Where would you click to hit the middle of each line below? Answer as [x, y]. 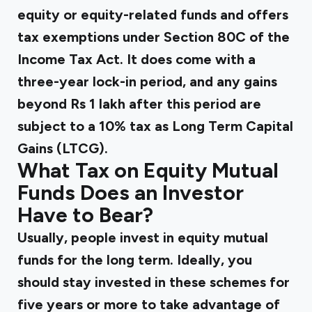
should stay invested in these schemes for [154, 282]
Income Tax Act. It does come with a [136, 59]
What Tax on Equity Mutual [148, 170]
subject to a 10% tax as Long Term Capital [155, 126]
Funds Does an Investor [131, 193]
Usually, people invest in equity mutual [143, 237]
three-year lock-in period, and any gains [147, 81]
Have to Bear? [85, 215]
